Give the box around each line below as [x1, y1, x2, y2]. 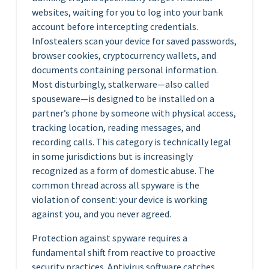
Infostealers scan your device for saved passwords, [32, 35, 237, 47]
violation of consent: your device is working [32, 193, 208, 205]
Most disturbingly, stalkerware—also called [32, 78, 209, 90]
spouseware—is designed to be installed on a [32, 92, 214, 104]
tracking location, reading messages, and [32, 121, 201, 133]
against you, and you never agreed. [32, 208, 171, 220]
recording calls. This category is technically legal [32, 136, 231, 148]
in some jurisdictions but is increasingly [32, 150, 193, 162]
